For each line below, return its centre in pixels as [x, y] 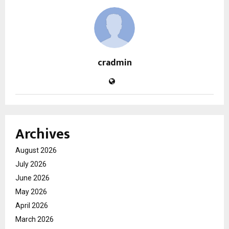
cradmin [114, 63]
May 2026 [31, 192]
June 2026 [32, 178]
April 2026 [32, 206]
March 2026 [35, 220]
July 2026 [31, 164]
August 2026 [36, 151]
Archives [43, 134]
